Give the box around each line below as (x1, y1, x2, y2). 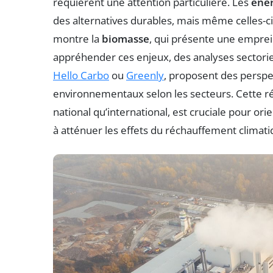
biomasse (102, 31, 149, 46)
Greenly (126, 68, 164, 82)
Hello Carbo (53, 68, 109, 82)
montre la (53, 31, 102, 46)
